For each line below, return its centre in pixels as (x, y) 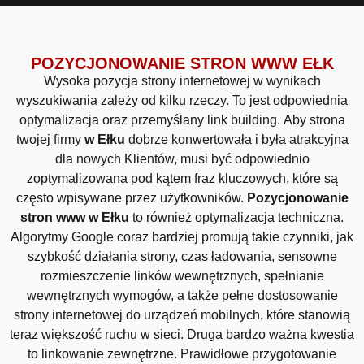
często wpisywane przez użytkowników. (131, 198)
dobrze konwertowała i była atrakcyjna (238, 140)
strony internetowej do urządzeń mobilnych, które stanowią (182, 315)
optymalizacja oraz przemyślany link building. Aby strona (182, 120)
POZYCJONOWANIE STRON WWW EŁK (182, 64)
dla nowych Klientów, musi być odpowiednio (182, 159)
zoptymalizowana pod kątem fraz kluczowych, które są (182, 179)
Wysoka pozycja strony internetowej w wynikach (182, 81)
